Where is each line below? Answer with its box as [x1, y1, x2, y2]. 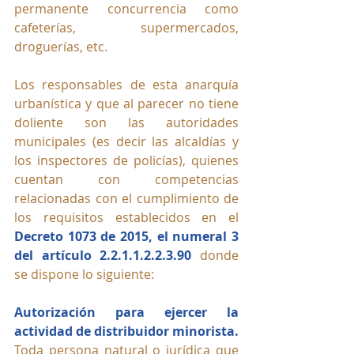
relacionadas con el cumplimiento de [14, 190, 239, 208]
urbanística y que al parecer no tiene [14, 95, 239, 113]
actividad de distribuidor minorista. [14, 322, 239, 341]
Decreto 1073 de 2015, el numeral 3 [14, 228, 239, 246]
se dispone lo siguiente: [14, 265, 154, 284]
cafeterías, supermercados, [14, 19, 239, 37]
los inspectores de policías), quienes [14, 152, 239, 170]
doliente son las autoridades [14, 114, 239, 132]
